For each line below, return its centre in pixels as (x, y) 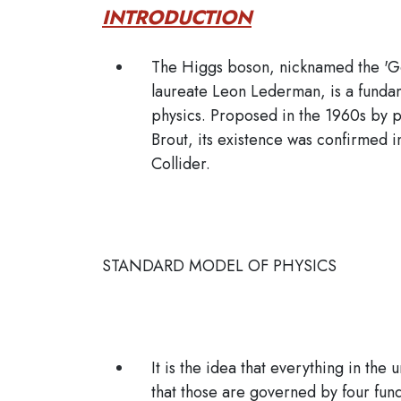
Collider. (181, 163)
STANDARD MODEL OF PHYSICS (219, 265)
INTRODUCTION (177, 17)
